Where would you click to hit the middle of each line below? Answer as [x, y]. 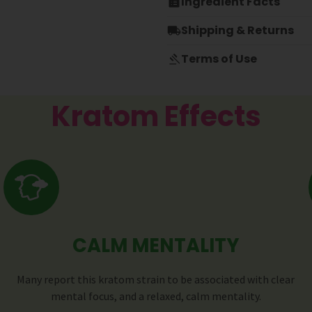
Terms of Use [219, 59]
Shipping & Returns [237, 31]
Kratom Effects [156, 117]
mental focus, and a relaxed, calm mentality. [156, 296]
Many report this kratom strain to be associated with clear [156, 280]
